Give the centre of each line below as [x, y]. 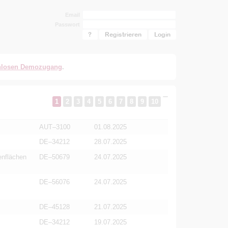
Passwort [68, 24]
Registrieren [123, 35]
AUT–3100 [54, 127]
